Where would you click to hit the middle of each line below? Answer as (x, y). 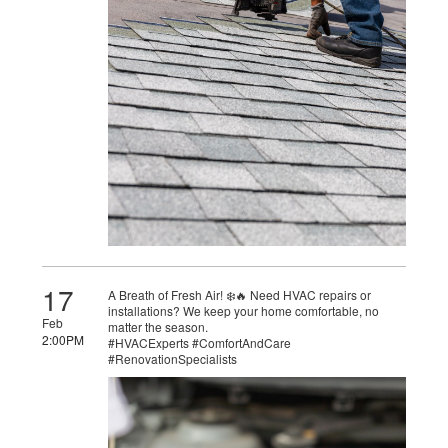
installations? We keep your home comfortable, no (244, 310)
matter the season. (158, 326)
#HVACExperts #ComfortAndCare (200, 342)
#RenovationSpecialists (173, 358)
